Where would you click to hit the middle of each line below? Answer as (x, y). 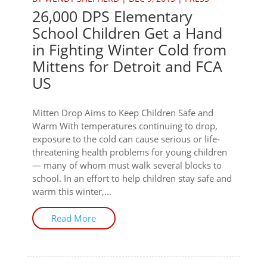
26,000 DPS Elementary (112, 16)
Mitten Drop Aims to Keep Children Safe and (122, 113)
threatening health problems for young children (129, 152)
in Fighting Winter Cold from (129, 49)
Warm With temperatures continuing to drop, (125, 126)
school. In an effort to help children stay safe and (132, 178)
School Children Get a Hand (127, 33)
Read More (74, 218)
